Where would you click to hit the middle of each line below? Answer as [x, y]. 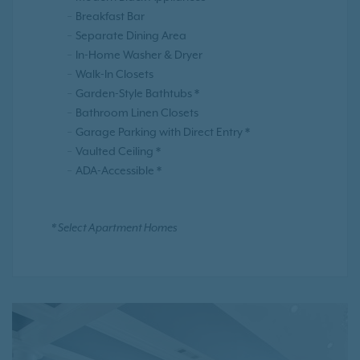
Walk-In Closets [115, 74]
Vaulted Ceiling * [118, 151]
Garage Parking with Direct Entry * [163, 132]
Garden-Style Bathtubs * [137, 94]
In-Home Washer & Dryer [139, 55]
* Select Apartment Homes [114, 229]
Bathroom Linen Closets [137, 113]
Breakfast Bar [110, 16]
